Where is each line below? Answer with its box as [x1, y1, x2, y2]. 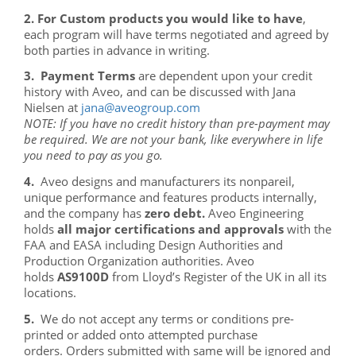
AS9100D [57, 269, 109, 284]
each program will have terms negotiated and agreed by [24, 25, 329, 42]
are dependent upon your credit [135, 68, 312, 84]
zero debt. [145, 205, 205, 221]
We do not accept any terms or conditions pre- [34, 310, 294, 327]
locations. [24, 284, 76, 300]
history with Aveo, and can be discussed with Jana [24, 83, 296, 100]
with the [284, 221, 331, 237]
